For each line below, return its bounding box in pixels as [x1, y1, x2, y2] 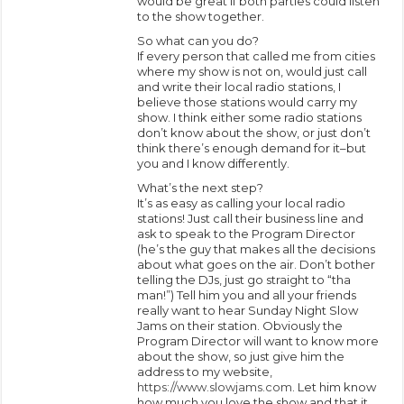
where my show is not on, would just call [137, 63, 368, 78]
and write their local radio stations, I [137, 78, 342, 94]
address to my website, [137, 363, 273, 379]
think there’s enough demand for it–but [137, 140, 367, 155]
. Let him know [292, 379, 377, 394]
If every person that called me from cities [137, 48, 376, 63]
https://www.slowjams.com [137, 379, 293, 394]
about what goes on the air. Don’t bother [137, 256, 376, 271]
